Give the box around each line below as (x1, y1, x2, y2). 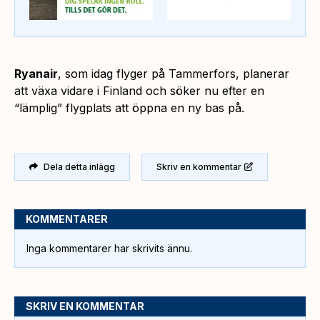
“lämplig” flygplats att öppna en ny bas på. (14, 100, 244, 115)
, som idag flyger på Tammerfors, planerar (58, 66, 289, 81)
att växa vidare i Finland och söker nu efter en (14, 83, 264, 98)
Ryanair (14, 66, 58, 81)
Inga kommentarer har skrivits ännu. (26, 241, 192, 254)
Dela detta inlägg (44, 161, 115, 172)
